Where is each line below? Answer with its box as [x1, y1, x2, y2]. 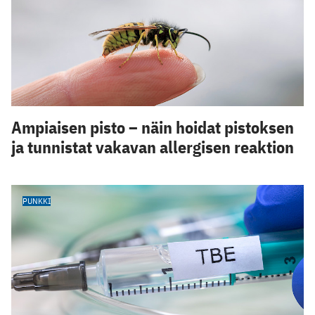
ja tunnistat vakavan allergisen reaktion [11, 136, 294, 159]
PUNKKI [22, 195, 51, 207]
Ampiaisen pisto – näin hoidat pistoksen [11, 116, 294, 139]
